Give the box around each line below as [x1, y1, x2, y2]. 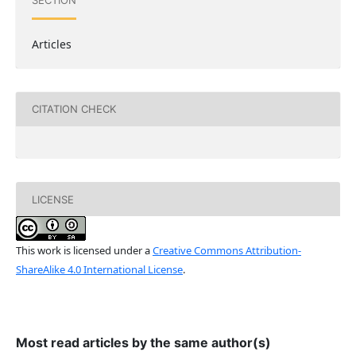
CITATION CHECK [31, 103, 116, 116]
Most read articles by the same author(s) [15, 334, 271, 350]
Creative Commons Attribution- [152, 243, 301, 257]
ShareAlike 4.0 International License [15, 262, 183, 277]
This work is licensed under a [15, 243, 153, 257]
